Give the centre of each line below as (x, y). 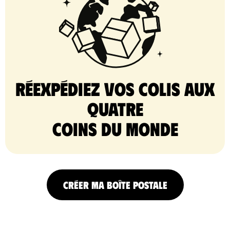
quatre (115, 108)
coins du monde (115, 128)
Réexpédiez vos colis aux (115, 88)
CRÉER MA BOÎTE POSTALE (115, 184)
